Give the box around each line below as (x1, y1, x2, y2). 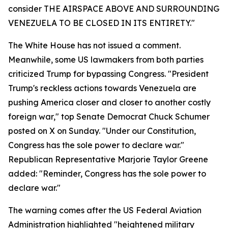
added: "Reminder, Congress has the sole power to (8, 168, 206, 179)
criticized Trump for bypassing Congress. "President (8, 69, 209, 79)
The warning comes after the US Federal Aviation (8, 205, 202, 215)
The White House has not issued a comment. (8, 40, 181, 50)
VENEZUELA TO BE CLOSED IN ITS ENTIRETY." (8, 18, 195, 28)
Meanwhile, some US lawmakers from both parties (8, 54, 204, 65)
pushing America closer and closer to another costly (8, 97, 211, 107)
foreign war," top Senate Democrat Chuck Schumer (8, 111, 210, 122)
